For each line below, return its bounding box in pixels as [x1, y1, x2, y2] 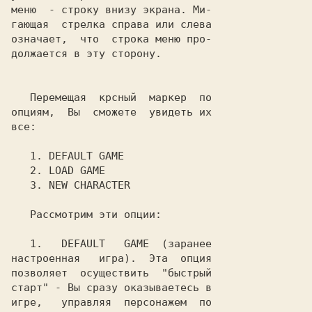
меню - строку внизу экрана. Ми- [11, 3, 212, 16]
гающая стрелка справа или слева [11, 18, 212, 31]
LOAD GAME [49, 164, 105, 177]
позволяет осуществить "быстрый [11, 267, 212, 279]
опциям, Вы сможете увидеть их [11, 106, 212, 118]
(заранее [149, 237, 212, 250]
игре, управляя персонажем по [11, 296, 212, 309]
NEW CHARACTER [49, 179, 130, 192]
